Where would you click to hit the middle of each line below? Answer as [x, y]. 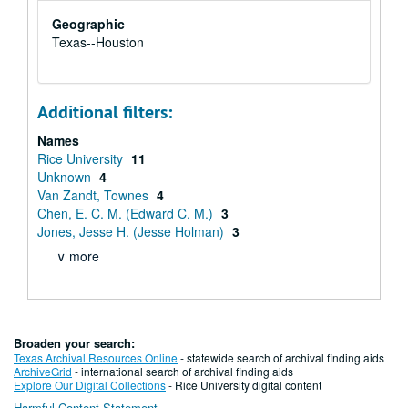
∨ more [78, 256]
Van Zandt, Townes [95, 195]
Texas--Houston [98, 42]
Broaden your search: [74, 343]
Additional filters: [105, 112]
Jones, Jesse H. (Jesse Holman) [133, 231]
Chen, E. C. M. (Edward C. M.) [127, 213]
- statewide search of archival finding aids [281, 357]
